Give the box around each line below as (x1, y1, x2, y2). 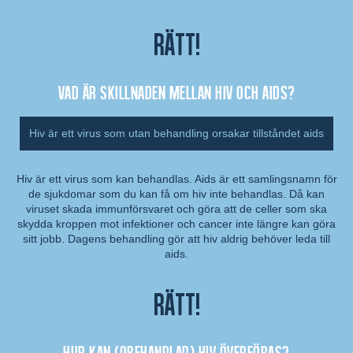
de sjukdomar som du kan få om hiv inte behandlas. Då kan (28, 187, 325, 200)
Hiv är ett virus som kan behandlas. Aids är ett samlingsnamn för (16, 172, 337, 185)
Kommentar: (16, 195, 114, 214)
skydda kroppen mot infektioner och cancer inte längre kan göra (17, 217, 336, 230)
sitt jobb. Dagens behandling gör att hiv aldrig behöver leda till (23, 232, 330, 245)
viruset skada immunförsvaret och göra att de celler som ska (26, 202, 327, 215)
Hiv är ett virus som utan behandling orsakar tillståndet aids (29, 127, 324, 140)
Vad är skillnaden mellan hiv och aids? (58, 81, 295, 102)
